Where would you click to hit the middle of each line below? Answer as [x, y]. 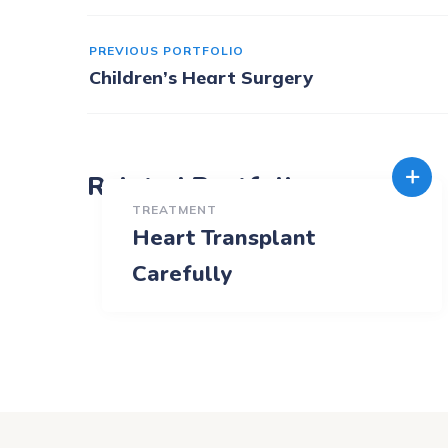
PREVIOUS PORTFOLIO [166, 51]
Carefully [182, 274]
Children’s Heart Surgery [201, 78]
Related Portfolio [197, 187]
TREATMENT [174, 210]
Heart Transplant [223, 238]
